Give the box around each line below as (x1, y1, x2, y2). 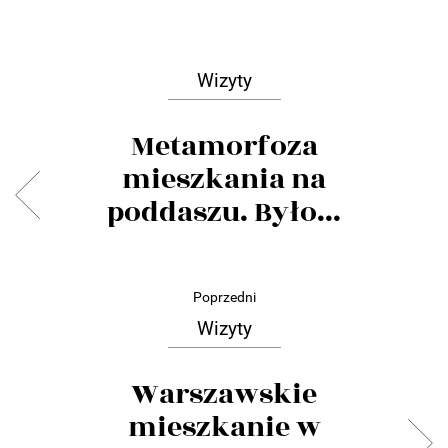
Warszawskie (131, 372, 317, 416)
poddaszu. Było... (107, 190, 341, 234)
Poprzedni (192, 288, 256, 305)
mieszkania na (122, 157, 326, 201)
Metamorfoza (130, 124, 318, 168)
